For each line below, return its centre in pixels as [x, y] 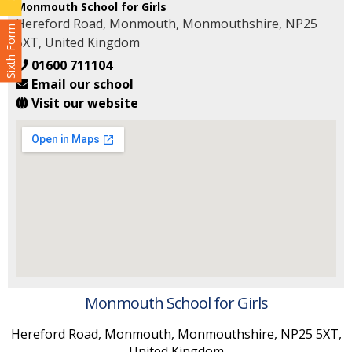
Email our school [82, 84]
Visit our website [85, 103]
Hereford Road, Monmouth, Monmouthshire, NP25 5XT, [176, 334]
